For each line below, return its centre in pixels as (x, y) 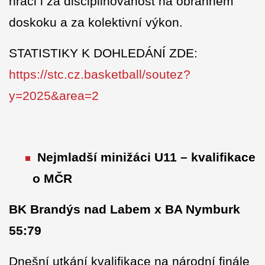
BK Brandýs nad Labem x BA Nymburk (125, 209)
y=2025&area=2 (54, 96)
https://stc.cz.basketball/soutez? (100, 75)
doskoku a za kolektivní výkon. (96, 22)
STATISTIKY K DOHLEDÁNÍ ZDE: (103, 53)
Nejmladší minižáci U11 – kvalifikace (146, 157)
